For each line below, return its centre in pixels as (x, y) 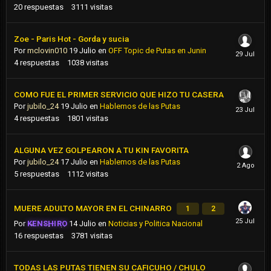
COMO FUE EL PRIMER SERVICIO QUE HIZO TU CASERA (119, 95)
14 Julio (83, 224)
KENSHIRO (47, 224)
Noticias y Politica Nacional (156, 224)
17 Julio (74, 162)
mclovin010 (47, 51)
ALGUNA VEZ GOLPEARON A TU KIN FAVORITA (101, 150)
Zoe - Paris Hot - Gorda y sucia (71, 39)
